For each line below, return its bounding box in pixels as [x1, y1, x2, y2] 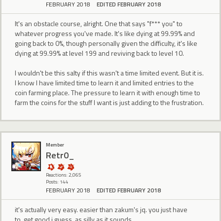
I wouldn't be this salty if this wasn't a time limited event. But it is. [15, 67, 204, 78]
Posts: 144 [46, 178, 69, 185]
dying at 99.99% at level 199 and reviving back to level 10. [15, 47, 184, 58]
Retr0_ [46, 148, 74, 162]
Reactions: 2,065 [46, 171, 81, 179]
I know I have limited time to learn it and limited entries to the [15, 77, 194, 88]
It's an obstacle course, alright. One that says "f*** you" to [15, 18, 183, 29]
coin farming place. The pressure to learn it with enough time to [15, 87, 200, 98]
